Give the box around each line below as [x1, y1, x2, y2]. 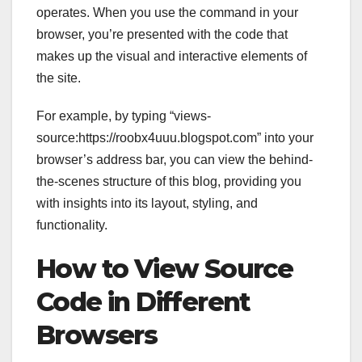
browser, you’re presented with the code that [36, 27, 288, 42]
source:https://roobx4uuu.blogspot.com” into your [36, 131, 314, 145]
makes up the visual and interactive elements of [36, 49, 307, 64]
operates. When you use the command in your [36, 6, 298, 20]
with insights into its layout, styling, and [36, 196, 258, 211]
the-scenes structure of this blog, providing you [36, 175, 301, 189]
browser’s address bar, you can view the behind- [36, 153, 313, 167]
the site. [36, 71, 81, 86]
